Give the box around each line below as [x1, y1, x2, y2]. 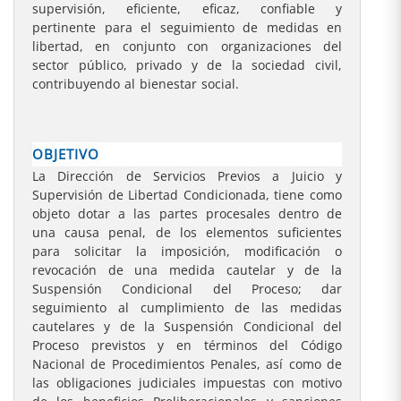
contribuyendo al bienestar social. [32, 76, 239, 92]
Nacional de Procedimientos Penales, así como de [32, 356, 342, 372]
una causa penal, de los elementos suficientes [32, 225, 342, 241]
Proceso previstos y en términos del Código [32, 337, 342, 354]
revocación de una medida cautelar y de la [32, 262, 342, 278]
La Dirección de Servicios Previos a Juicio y [32, 168, 342, 184]
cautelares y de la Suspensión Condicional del [32, 319, 342, 335]
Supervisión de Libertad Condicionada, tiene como [32, 187, 342, 203]
